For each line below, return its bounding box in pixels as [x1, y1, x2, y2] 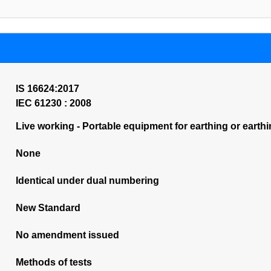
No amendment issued [15, 230, 119, 240]
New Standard [15, 203, 80, 213]
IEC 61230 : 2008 [15, 98, 91, 108]
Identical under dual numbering [15, 175, 159, 186]
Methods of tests [15, 257, 92, 267]
